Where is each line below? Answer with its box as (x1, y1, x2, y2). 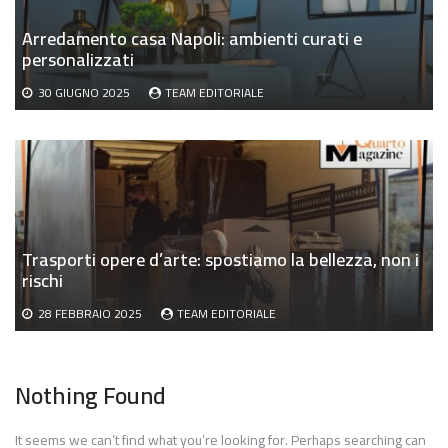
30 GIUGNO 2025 (38, 81, 130, 105)
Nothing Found (15, 373, 166, 419)
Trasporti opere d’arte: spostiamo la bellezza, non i (22, 242, 419, 276)
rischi (22, 263, 63, 297)
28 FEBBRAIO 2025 (38, 301, 142, 325)
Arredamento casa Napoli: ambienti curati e (22, 22, 362, 56)
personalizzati (22, 43, 134, 77)
